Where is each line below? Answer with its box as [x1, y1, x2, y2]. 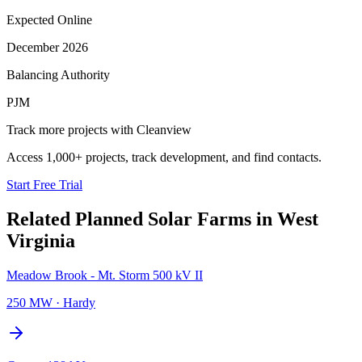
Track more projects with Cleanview [6, 122, 192, 137]
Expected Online [6, 12, 92, 27]
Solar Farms [148, 208, 251, 229]
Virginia [6, 229, 75, 251]
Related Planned [6, 208, 148, 229]
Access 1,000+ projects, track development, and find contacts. [6, 149, 322, 164]
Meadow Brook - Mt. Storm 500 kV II [6, 267, 203, 282]
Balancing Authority [6, 67, 110, 82]
